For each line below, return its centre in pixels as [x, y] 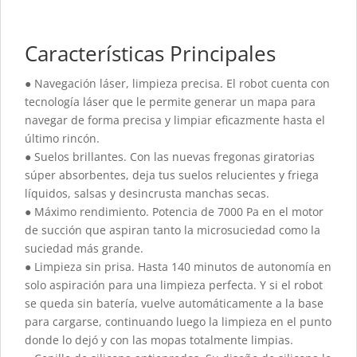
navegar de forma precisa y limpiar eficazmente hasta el [175, 120]
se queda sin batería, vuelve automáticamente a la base [174, 303]
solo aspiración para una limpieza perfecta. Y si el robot [174, 284]
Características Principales [150, 53]
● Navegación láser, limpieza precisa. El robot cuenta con [177, 83]
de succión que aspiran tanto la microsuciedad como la [173, 229]
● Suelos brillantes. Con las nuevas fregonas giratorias [170, 156]
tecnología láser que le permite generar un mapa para [170, 101]
